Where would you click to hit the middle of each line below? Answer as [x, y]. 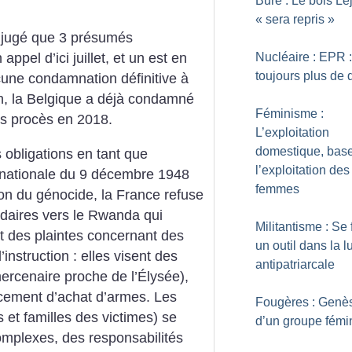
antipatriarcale [295, 264]
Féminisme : [290, 114]
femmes [277, 189]
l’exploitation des [302, 170]
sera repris [295, 19]
